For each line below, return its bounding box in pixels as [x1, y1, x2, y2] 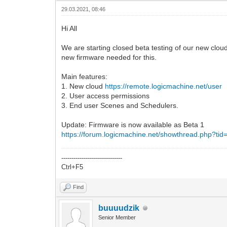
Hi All [61, 24, 78, 33]
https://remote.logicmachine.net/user [105, 82, 222, 91]
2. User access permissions [61, 92, 150, 100]
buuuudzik [98, 204, 140, 213]
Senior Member [98, 214, 136, 221]
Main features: [61, 72, 108, 81]
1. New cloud [61, 82, 105, 91]
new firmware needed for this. [61, 53, 157, 62]
